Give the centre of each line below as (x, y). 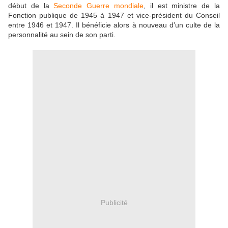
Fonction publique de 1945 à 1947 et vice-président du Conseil (114, 16)
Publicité (114, 202)
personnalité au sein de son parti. (63, 35)
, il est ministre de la (182, 6)
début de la (31, 6)
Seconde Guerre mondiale (99, 6)
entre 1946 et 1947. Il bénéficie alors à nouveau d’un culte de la (114, 25)
